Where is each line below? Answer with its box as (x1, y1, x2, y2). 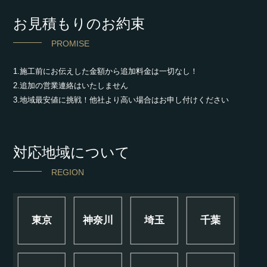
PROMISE (51, 38, 90, 48)
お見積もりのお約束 (13, 15, 145, 32)
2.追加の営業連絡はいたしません (13, 80, 129, 90)
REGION (51, 167, 85, 177)
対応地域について (13, 144, 131, 160)
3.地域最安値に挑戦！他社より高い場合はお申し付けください (13, 95, 229, 104)
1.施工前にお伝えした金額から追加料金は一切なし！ (13, 66, 198, 76)
